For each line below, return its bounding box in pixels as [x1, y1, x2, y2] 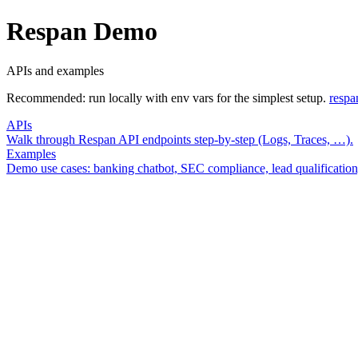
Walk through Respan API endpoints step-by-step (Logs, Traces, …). [6, 132, 353, 146]
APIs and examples [6, 63, 104, 78]
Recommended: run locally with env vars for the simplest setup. [6, 90, 326, 105]
